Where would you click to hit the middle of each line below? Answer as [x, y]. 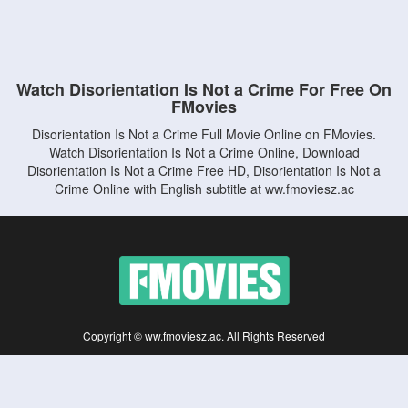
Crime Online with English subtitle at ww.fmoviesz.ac [204, 189]
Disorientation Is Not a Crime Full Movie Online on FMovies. [204, 134]
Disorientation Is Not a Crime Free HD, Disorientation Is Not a [204, 170]
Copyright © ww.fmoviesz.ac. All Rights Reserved [204, 336]
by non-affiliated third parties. [204, 372]
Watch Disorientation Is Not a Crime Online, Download [204, 152]
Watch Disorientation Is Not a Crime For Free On [204, 89]
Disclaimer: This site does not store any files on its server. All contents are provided [204, 359]
